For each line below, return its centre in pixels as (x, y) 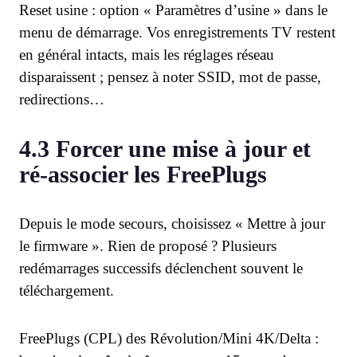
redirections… (62, 100)
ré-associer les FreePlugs (143, 175)
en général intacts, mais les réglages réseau (147, 55)
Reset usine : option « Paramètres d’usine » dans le (173, 10)
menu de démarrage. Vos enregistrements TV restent (177, 33)
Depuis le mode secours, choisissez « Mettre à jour (172, 224)
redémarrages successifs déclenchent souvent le (161, 269)
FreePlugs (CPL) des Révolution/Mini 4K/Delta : (169, 339)
